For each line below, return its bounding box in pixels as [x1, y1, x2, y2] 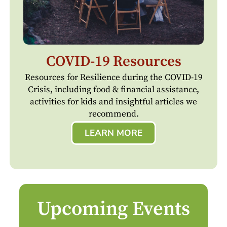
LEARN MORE [85, 127, 142, 139]
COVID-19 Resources [46, 53, 181, 71]
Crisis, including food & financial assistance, [28, 84, 199, 95]
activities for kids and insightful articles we [30, 96, 197, 107]
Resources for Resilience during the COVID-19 [24, 71, 203, 83]
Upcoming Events [37, 197, 190, 221]
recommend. [88, 108, 139, 120]
